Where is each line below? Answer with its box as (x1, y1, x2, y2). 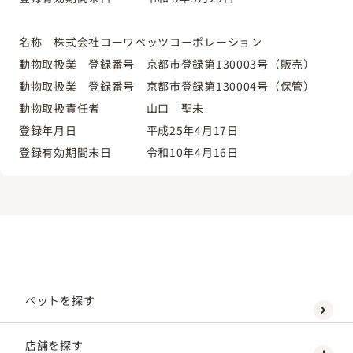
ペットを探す (25, 292, 95, 308)
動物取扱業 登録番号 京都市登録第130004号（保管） (19, 77, 315, 94)
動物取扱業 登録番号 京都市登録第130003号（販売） (19, 55, 315, 72)
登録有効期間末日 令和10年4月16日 (19, 143, 239, 160)
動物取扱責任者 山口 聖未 (19, 99, 205, 116)
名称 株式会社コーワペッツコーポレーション (19, 33, 262, 50)
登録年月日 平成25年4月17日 (19, 121, 239, 138)
